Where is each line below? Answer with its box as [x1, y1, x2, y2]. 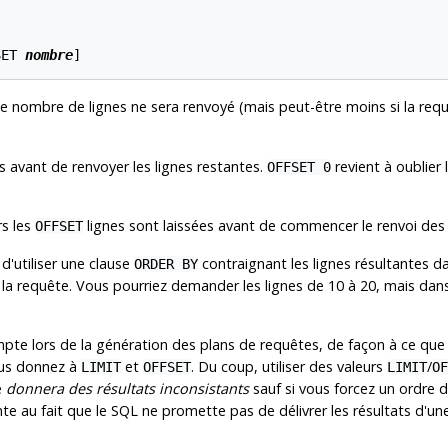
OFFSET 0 [267, 158, 331, 175]
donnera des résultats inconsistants [6, 378, 249, 398]
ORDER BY [134, 255, 198, 272]
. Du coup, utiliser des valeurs [191, 356, 387, 376]
